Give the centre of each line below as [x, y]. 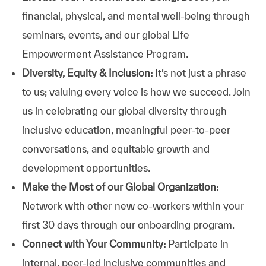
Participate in [197, 243]
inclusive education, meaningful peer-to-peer [126, 129]
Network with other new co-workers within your [133, 205]
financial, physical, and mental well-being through [136, 15]
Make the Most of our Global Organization [119, 186]
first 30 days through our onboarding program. [128, 224]
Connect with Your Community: [94, 243]
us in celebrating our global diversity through [124, 110]
